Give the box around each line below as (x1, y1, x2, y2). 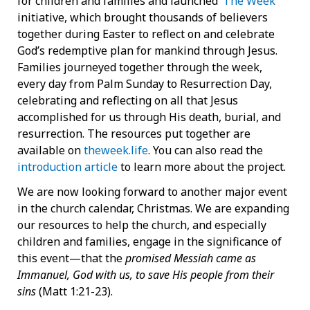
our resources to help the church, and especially (17, 217, 266, 233)
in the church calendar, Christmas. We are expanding (17, 201, 289, 217)
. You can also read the (148, 142, 263, 158)
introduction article (17, 158, 118, 174)
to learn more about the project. (118, 158, 286, 174)
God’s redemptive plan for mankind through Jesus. (17, 42, 277, 58)
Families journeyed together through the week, (17, 59, 262, 75)
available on (17, 142, 84, 158)
